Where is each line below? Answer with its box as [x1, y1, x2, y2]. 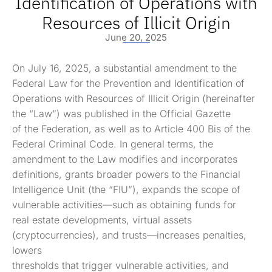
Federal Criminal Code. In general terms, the [12, 138, 213, 150]
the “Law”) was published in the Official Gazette [12, 107, 231, 120]
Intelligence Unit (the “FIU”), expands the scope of [12, 183, 240, 195]
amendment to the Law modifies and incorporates [12, 153, 237, 165]
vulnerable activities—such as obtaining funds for [12, 199, 236, 211]
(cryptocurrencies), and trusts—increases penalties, [12, 229, 246, 241]
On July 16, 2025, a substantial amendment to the [12, 62, 237, 74]
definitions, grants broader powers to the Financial [12, 168, 240, 180]
